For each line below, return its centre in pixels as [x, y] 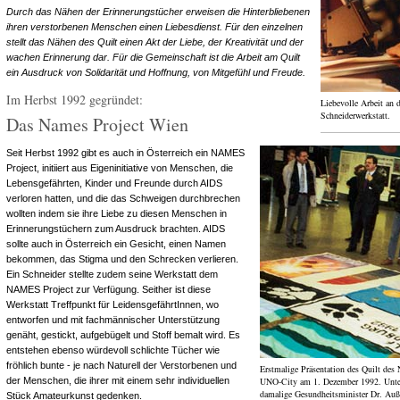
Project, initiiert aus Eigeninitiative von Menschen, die [120, 168]
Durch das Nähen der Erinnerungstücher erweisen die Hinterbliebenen [158, 12]
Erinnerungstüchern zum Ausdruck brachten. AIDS [116, 229]
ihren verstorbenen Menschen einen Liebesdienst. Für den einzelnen [154, 27]
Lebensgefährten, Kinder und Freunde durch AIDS [114, 183]
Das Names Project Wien [97, 125]
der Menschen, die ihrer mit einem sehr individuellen [118, 380]
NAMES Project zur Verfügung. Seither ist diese [108, 289]
